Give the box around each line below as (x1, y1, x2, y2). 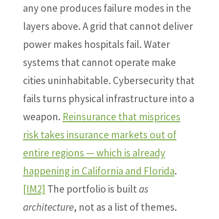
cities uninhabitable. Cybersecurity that (22, 74, 195, 87)
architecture (22, 200, 74, 214)
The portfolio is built (45, 182, 139, 196)
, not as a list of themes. (73, 200, 177, 214)
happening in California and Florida (22, 164, 175, 177)
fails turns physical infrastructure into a (22, 92, 194, 105)
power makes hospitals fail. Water (22, 38, 170, 51)
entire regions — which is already (22, 146, 165, 159)
